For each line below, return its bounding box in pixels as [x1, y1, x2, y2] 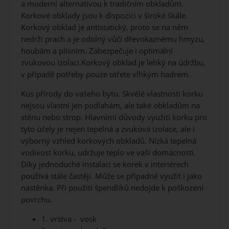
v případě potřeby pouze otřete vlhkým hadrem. [20, 68, 190, 80]
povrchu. [20, 194, 52, 205]
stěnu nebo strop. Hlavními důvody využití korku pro [20, 111, 207, 123]
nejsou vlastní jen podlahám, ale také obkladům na [20, 100, 200, 111]
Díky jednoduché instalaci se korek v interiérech [20, 158, 189, 170]
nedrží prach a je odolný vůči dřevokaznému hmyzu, [20, 33, 205, 44]
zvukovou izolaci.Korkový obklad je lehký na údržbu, [20, 57, 205, 68]
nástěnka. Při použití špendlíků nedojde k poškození [20, 182, 203, 193]
